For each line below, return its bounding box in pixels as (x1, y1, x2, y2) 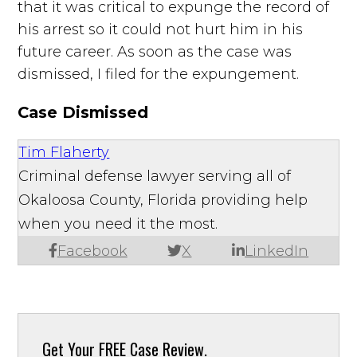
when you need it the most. (18, 214, 218, 233)
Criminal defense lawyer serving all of (18, 167, 292, 185)
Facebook (57, 241, 127, 260)
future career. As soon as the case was (18, 42, 292, 61)
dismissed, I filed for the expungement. (18, 65, 300, 83)
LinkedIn (245, 241, 309, 260)
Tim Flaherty (18, 143, 110, 161)
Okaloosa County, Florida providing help (18, 190, 308, 209)
